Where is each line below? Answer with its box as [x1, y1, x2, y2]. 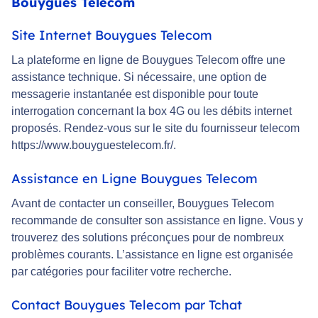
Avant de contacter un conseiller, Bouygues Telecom [11, 197, 274, 210]
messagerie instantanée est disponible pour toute [11, 88, 258, 101]
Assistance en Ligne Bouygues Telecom [11, 170, 258, 187]
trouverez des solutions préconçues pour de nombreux [11, 231, 284, 244]
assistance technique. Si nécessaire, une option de [11, 71, 267, 84]
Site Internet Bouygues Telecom [11, 27, 212, 44]
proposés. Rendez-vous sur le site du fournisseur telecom [11, 122, 300, 135]
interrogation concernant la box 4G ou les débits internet [11, 105, 292, 118]
